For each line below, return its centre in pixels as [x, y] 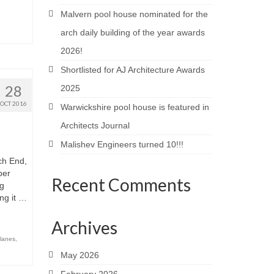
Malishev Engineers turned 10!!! [122, 144]
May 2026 [80, 255]
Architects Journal [95, 125]
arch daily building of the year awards [132, 32]
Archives [84, 228]
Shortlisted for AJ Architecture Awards [132, 70]
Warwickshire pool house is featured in [135, 107]
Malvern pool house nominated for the [134, 14]
